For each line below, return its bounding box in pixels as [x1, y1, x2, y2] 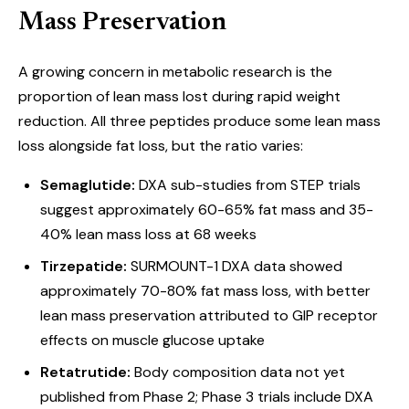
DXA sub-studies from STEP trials [135, 175, 361, 194]
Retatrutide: [40, 362, 131, 382]
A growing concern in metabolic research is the [18, 62, 332, 81]
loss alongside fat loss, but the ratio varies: [18, 136, 303, 155]
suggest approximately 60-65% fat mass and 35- [40, 200, 373, 219]
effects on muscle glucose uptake [40, 330, 265, 350]
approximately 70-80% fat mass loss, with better [40, 281, 371, 300]
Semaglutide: [40, 175, 135, 194]
